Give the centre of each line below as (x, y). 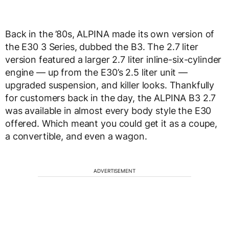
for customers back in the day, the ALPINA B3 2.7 (111, 98)
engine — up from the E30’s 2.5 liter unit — (96, 73)
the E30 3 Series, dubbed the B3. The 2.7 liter (102, 47)
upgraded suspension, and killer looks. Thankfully (110, 85)
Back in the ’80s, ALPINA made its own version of (110, 34)
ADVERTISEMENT (114, 171)
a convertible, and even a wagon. (76, 136)
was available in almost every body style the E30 (108, 111)
